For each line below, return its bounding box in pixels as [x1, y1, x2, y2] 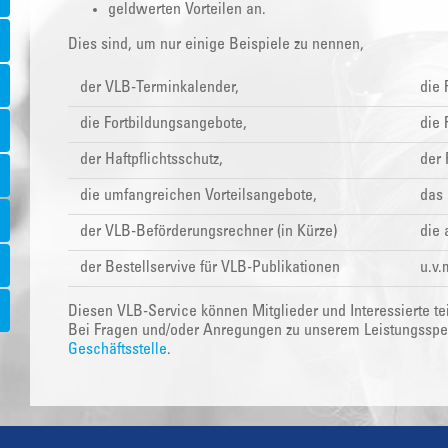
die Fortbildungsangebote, [80, 115, 247, 132]
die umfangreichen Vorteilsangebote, [80, 187, 317, 204]
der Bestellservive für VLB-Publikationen [80, 259, 340, 276]
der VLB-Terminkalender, [80, 79, 239, 96]
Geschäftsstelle [68, 341, 167, 358]
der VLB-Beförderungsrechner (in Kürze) [80, 223, 337, 240]
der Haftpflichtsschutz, [80, 151, 223, 168]
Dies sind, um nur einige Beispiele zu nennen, [68, 36, 364, 53]
